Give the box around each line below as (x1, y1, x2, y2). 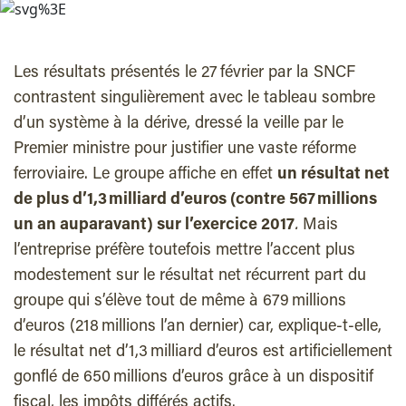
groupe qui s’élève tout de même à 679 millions (14, 294, 346, 310)
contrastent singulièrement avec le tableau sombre (14, 91, 375, 107)
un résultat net (277, 167, 390, 183)
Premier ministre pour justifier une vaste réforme (14, 141, 356, 158)
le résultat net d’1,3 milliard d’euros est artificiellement (14, 344, 392, 361)
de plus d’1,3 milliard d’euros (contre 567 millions (14, 192, 377, 208)
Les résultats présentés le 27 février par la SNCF (14, 65, 355, 82)
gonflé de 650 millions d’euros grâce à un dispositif (14, 370, 373, 386)
